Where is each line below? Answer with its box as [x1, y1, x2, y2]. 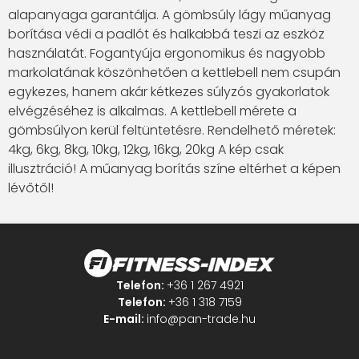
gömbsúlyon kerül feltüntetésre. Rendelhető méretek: [8, 120, 336, 139]
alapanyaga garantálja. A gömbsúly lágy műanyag [8, 5, 331, 24]
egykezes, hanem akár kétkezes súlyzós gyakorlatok [8, 82, 329, 101]
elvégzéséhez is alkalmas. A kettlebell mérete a [8, 101, 296, 120]
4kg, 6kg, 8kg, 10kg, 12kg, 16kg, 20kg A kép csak [8, 139, 284, 159]
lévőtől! [8, 178, 54, 197]
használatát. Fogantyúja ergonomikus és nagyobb [8, 43, 325, 63]
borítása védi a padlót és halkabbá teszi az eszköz [8, 24, 325, 43]
